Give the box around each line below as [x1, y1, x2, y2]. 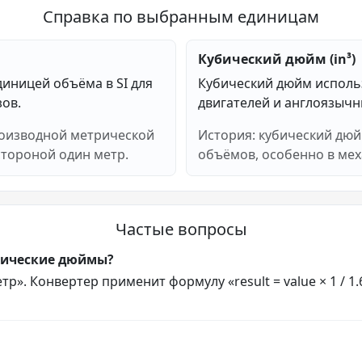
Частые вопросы [115, 217, 247, 240]
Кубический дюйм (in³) [198, 49, 356, 68]
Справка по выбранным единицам [43, 5, 319, 27]
